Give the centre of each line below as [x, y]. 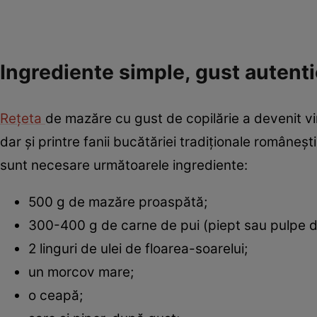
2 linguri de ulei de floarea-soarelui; [138, 248]
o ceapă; [56, 295]
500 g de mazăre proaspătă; [118, 202]
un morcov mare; [81, 272]
